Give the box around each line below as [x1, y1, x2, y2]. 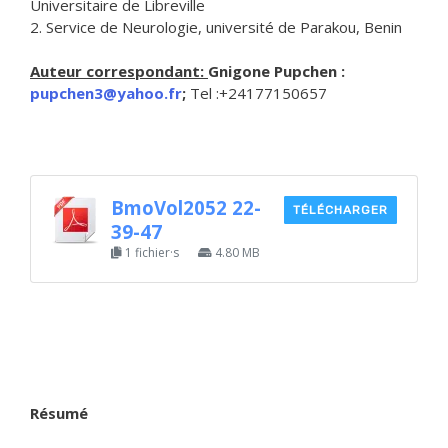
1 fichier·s [122, 243, 182, 261]
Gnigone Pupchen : [208, 61, 345, 81]
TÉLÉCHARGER [293, 202, 388, 217]
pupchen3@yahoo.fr [30, 83, 182, 103]
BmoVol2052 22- [111, 194, 261, 220]
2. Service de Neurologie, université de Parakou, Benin [30, 16, 402, 37]
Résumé [30, 403, 88, 423]
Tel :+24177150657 [190, 83, 327, 103]
